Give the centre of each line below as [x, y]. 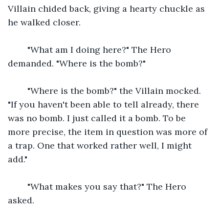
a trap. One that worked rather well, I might [101, 145]
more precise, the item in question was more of [109, 131]
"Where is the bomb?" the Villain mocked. [110, 90]
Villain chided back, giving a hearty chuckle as [108, 8]
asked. [21, 200]
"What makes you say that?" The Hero [103, 186]
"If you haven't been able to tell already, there [105, 104]
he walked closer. [44, 22]
